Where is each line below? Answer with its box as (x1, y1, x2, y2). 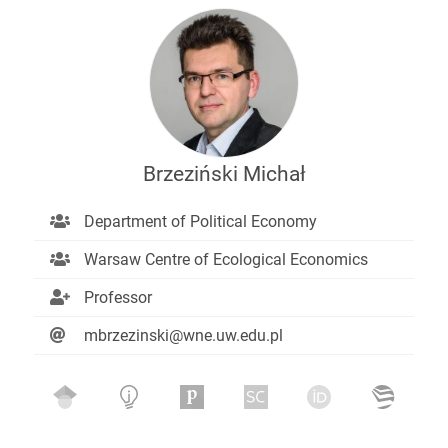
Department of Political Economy (83, 211, 317, 231)
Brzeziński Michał (142, 161, 306, 186)
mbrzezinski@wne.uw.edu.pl (83, 325, 283, 345)
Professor (83, 287, 152, 307)
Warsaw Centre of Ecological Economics (83, 249, 368, 269)
